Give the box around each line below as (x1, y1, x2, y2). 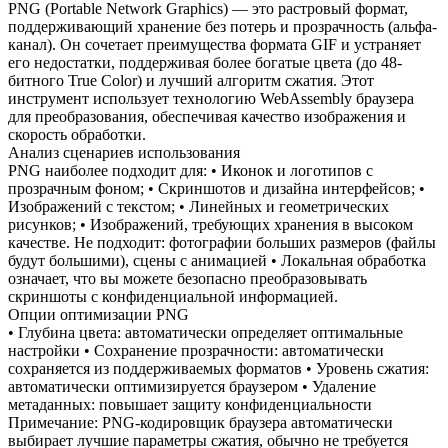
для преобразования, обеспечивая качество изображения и (8, 107, 406, 125)
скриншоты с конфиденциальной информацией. (8, 287, 338, 305)
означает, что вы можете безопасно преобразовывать (8, 269, 367, 287)
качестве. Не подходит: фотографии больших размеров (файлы (8, 233, 436, 251)
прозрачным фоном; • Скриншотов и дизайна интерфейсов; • (8, 179, 425, 197)
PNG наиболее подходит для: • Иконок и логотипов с (8, 161, 373, 179)
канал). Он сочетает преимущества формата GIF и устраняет (8, 35, 421, 53)
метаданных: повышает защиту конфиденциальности (8, 395, 372, 413)
